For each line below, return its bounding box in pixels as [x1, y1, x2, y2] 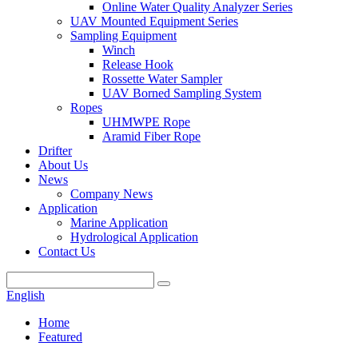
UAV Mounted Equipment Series [70, 14, 238, 28]
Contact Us [38, 245, 95, 258]
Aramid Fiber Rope [102, 129, 201, 143]
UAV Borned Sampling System [102, 86, 261, 100]
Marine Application [70, 216, 168, 229]
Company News [70, 187, 153, 201]
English [6, 288, 45, 302]
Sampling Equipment [70, 29, 177, 42]
